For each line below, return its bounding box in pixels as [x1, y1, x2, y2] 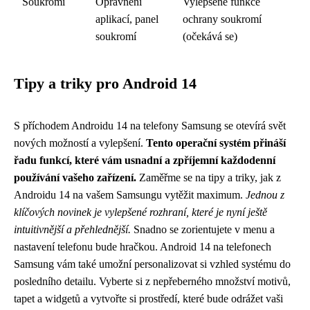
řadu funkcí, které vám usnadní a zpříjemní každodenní [14, 154, 275, 166]
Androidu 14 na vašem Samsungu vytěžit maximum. [14, 188, 246, 201]
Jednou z [246, 188, 284, 201]
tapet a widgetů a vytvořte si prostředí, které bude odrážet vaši [14, 292, 283, 304]
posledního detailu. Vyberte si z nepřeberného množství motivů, [14, 275, 291, 287]
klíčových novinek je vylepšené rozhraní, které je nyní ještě [14, 206, 267, 218]
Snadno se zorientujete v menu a [131, 223, 275, 235]
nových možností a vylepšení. [14, 136, 146, 149]
